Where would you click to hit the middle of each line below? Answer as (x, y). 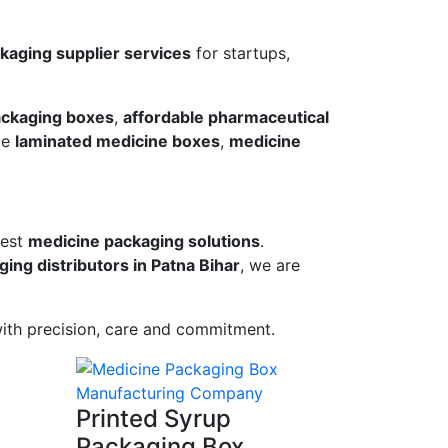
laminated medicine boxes (117, 141)
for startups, (240, 53)
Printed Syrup (153, 419)
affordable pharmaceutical (226, 117)
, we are (270, 265)
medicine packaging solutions (144, 241)
